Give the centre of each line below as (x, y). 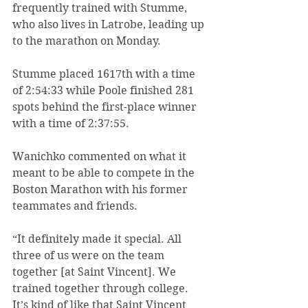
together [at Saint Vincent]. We (96, 272)
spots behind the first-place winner (106, 107)
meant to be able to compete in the (105, 173)
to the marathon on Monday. (87, 41)
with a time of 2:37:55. (71, 124)
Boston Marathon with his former (101, 190)
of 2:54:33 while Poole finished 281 (104, 91)
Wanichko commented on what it (101, 157)
